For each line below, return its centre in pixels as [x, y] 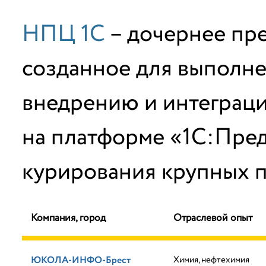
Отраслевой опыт [213, 218]
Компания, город [68, 218]
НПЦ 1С [64, 34]
